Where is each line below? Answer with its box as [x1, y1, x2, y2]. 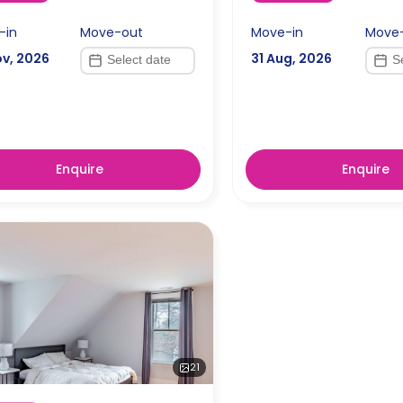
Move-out [80, 22, 143, 41]
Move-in [250, 22, 303, 41]
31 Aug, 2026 [250, 49, 332, 67]
